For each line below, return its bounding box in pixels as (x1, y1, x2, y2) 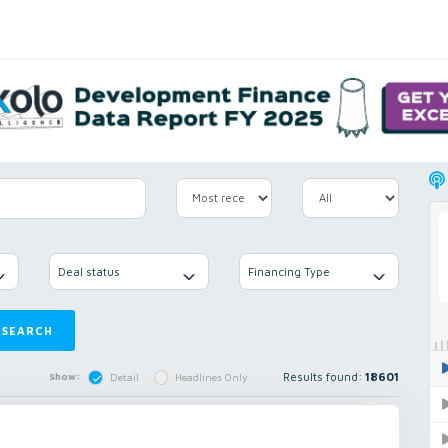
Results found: (283, 370, 365, 384)
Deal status (58, 264, 120, 278)
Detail (109, 371, 139, 384)
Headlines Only (175, 371, 249, 384)
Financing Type (248, 264, 330, 278)
